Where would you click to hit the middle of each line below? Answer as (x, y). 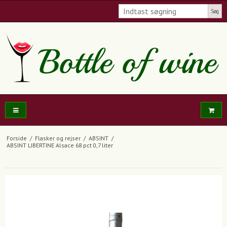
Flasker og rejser (58, 138)
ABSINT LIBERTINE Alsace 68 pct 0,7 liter (60, 145)
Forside (16, 138)
